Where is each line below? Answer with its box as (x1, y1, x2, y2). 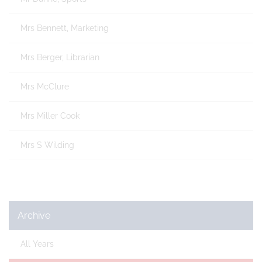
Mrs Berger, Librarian (20, 53, 99, 62)
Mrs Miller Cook (20, 111, 80, 120)
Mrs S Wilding (20, 140, 74, 150)
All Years (20, 239, 54, 249)
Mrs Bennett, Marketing (20, 23, 109, 33)
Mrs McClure (20, 82, 69, 91)
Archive (18, 210, 50, 221)
